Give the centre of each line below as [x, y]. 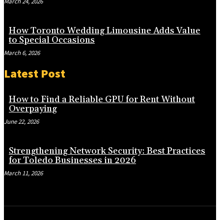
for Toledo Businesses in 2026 [72, 161]
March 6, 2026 [22, 53]
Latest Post [35, 74]
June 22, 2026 [21, 122]
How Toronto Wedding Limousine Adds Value [105, 31]
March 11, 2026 [23, 173]
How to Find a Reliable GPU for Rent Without [102, 100]
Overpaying [33, 109]
